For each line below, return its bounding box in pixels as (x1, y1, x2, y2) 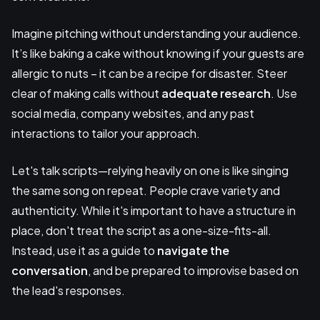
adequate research (161, 85, 271, 101)
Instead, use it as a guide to (11, 242, 157, 258)
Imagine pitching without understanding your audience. (11, 25, 301, 41)
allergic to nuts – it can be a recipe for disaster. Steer (11, 65, 287, 81)
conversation (11, 262, 88, 278)
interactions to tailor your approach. (11, 125, 200, 141)
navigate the (157, 242, 229, 258)
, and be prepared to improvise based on (88, 262, 299, 278)
